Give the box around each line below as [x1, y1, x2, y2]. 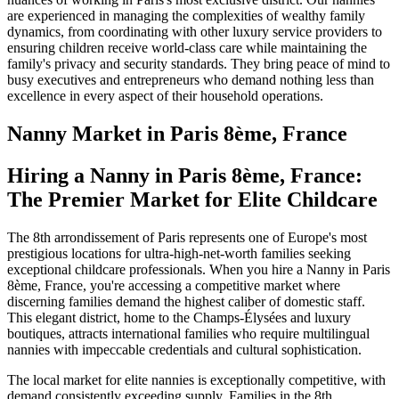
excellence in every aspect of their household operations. [7, 88, 323, 104]
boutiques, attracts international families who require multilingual [7, 325, 370, 341]
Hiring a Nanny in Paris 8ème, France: [7, 164, 362, 187]
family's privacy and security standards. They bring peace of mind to [7, 56, 390, 72]
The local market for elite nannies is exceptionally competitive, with [7, 371, 386, 387]
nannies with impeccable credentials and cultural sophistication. [7, 341, 362, 357]
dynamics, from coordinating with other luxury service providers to [7, 24, 382, 40]
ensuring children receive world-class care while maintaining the [7, 40, 367, 56]
